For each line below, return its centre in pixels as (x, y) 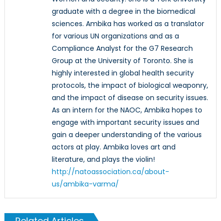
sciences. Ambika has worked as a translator (128, 24)
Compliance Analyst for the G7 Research (122, 49)
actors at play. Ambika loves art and (113, 147)
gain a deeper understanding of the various (127, 135)
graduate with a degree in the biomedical (123, 12)
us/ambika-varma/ (85, 184)
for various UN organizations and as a (115, 36)
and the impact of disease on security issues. (130, 98)
